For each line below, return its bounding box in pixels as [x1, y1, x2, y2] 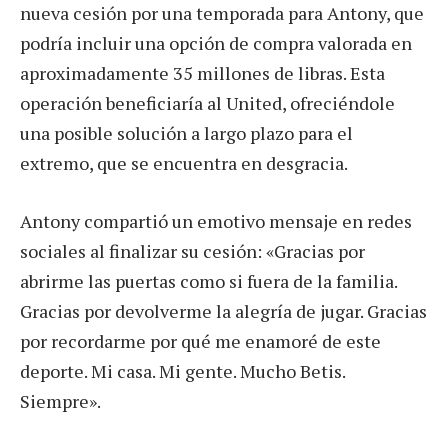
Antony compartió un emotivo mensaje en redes [20, 208, 412, 233]
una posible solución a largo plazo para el [20, 120, 353, 145]
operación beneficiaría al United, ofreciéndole [20, 90, 395, 115]
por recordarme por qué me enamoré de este [20, 328, 381, 353]
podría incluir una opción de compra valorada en [20, 30, 412, 55]
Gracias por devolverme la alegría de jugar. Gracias [20, 298, 427, 323]
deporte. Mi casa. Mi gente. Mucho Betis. [20, 358, 345, 383]
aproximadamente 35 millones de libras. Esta [20, 60, 385, 85]
